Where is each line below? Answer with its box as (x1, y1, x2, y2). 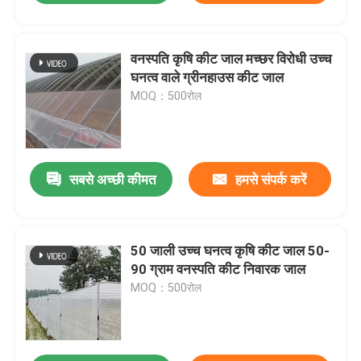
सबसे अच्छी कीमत (68, 172, 156, 189)
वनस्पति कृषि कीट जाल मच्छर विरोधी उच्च (131, 50, 333, 67)
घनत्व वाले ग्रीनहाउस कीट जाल (131, 68, 284, 85)
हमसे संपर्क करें (235, 172, 307, 189)
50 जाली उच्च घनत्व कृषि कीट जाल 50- (131, 243, 330, 259)
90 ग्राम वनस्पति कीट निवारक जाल (131, 261, 306, 278)
